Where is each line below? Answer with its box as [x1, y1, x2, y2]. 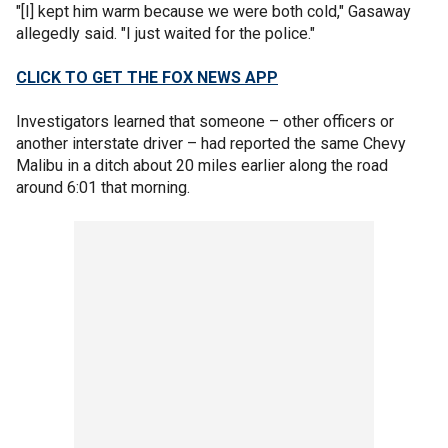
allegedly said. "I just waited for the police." [16, 23, 315, 43]
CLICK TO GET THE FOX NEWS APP [16, 67, 278, 87]
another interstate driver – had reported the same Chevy [16, 133, 406, 153]
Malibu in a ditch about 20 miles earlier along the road [16, 155, 388, 175]
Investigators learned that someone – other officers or [16, 111, 394, 131]
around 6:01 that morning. [16, 177, 194, 197]
